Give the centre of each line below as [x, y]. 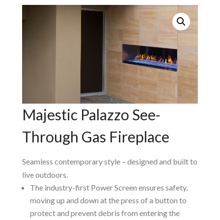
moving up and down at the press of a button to [108, 200]
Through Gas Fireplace [96, 136]
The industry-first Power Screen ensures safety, [109, 187]
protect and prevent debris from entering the [105, 213]
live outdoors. [45, 174]
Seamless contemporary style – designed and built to [110, 161]
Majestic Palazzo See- [91, 114]
